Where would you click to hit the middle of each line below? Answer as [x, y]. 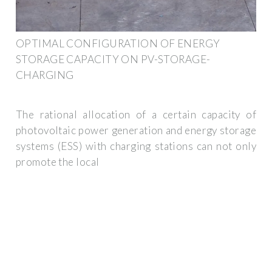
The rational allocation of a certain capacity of [136, 115]
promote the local [58, 162]
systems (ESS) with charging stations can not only [136, 146]
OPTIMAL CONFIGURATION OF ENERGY [118, 43]
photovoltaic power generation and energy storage [136, 131]
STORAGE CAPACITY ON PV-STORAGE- [113, 59]
